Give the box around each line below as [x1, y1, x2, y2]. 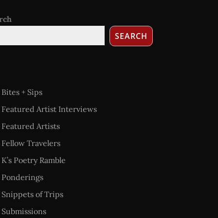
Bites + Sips [1, 87, 42, 97]
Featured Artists [1, 121, 60, 131]
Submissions [1, 206, 46, 216]
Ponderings [1, 172, 43, 182]
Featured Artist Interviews [1, 104, 97, 114]
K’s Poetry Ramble [1, 155, 66, 165]
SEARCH [114, 31, 147, 41]
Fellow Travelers [1, 138, 60, 148]
